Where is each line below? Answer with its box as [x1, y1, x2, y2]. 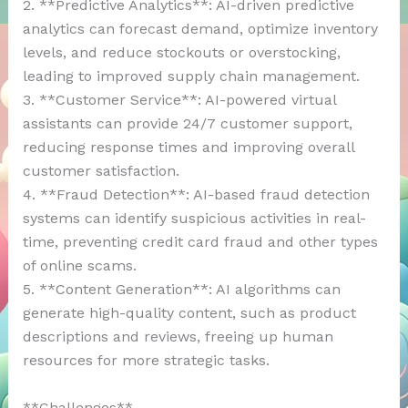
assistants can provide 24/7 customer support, [22, 115, 352, 133]
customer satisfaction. [22, 162, 179, 180]
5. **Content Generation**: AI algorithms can [22, 280, 341, 299]
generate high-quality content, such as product [22, 304, 356, 322]
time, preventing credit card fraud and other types [22, 233, 378, 251]
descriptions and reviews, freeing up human [22, 328, 333, 346]
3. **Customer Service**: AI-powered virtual [22, 91, 336, 109]
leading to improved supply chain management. [22, 67, 360, 86]
